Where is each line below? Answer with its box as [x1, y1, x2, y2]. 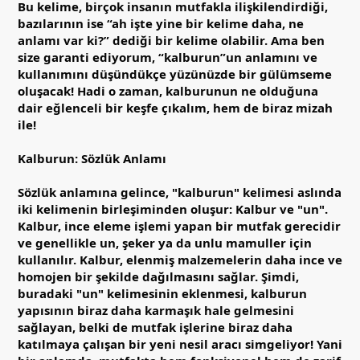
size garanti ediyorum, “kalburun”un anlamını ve [18, 48, 317, 65]
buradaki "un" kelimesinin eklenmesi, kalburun [18, 284, 307, 301]
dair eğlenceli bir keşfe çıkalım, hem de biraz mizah [18, 99, 333, 116]
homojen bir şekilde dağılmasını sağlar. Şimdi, [18, 268, 299, 284]
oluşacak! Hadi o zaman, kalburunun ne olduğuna [18, 82, 318, 99]
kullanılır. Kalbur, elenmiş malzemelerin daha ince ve [18, 251, 342, 268]
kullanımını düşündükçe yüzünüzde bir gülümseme [18, 65, 332, 82]
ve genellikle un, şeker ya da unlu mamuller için [18, 234, 312, 251]
